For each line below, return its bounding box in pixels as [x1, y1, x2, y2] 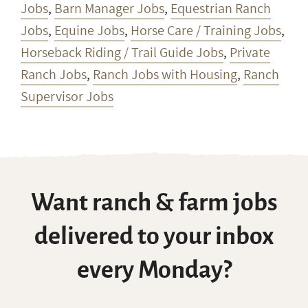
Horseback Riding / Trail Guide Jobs [21, 43, 223, 63]
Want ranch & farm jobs [30, 189, 278, 216]
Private [230, 43, 270, 63]
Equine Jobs [54, 21, 124, 41]
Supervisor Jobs [21, 87, 113, 107]
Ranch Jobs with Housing [93, 65, 237, 85]
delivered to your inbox [34, 223, 274, 250]
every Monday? [76, 256, 232, 283]
